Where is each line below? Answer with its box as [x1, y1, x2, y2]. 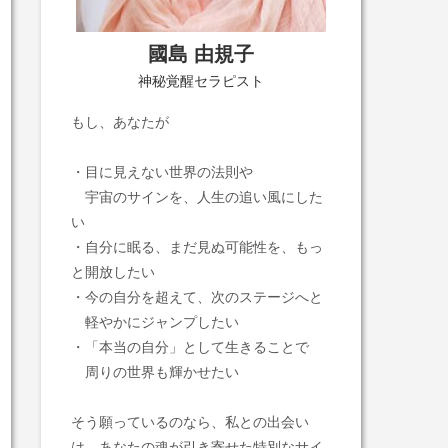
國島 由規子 [148, 43, 254, 65]
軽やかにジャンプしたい [71, 314, 239, 330]
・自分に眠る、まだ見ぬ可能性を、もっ [71, 239, 323, 255]
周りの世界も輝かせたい [71, 364, 239, 380]
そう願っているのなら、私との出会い [71, 414, 309, 430]
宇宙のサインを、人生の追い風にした [71, 189, 323, 205]
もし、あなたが [71, 114, 169, 130]
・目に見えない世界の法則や [71, 164, 253, 180]
